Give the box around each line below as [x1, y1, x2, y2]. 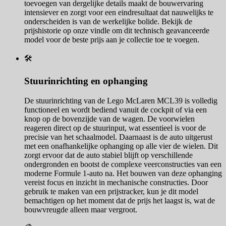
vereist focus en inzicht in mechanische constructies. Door [24, 178, 208, 187]
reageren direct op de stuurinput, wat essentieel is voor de [24, 123, 206, 132]
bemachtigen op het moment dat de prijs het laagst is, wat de [24, 196, 215, 205]
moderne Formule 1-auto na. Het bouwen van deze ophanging [24, 168, 222, 178]
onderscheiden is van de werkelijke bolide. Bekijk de [24, 17, 192, 26]
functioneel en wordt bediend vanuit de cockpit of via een [24, 105, 207, 114]
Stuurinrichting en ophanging [24, 76, 148, 87]
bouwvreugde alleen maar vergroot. [24, 205, 137, 214]
